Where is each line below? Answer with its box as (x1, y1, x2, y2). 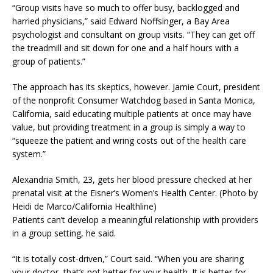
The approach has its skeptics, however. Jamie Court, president (12, 81, 260, 93)
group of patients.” (12, 55, 85, 67)
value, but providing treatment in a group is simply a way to (12, 121, 246, 133)
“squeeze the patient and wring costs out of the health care (12, 135, 246, 146)
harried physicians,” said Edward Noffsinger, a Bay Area (12, 15, 230, 27)
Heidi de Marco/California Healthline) (12, 200, 157, 212)
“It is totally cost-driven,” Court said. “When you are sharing (12, 253, 244, 264)
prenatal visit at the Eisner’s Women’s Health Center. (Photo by (12, 187, 258, 199)
